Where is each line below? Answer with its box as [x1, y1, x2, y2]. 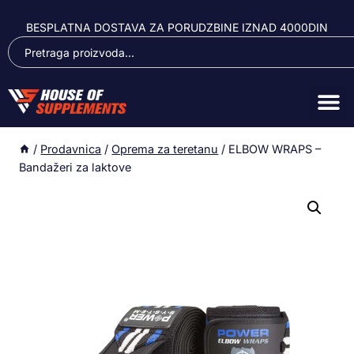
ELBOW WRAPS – [228, 142, 322, 156]
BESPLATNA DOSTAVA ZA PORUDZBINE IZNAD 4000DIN [26, 21, 328, 34]
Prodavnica [40, 142, 102, 156]
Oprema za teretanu [111, 142, 219, 156]
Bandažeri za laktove [19, 160, 131, 174]
